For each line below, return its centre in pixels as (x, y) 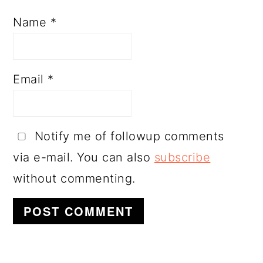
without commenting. (74, 179)
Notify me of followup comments (127, 136)
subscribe (182, 158)
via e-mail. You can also (84, 158)
